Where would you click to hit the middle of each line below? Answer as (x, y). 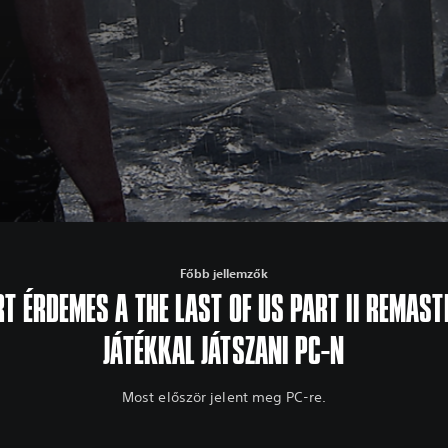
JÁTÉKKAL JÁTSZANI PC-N (224, 352)
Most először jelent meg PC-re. (223, 397)
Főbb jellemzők (223, 273)
